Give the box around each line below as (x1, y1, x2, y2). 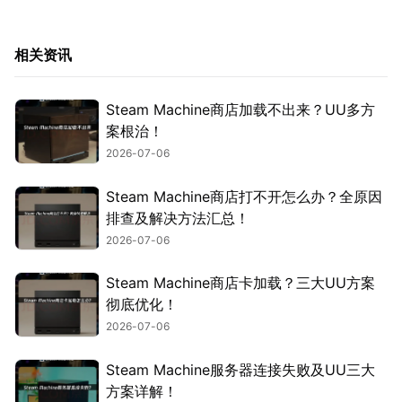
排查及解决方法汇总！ (106, 208, 249, 227)
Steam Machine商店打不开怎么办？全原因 (106, 187, 382, 205)
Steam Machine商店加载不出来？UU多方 (106, 100, 375, 119)
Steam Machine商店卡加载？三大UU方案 (106, 274, 375, 293)
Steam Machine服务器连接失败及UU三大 (106, 360, 375, 379)
